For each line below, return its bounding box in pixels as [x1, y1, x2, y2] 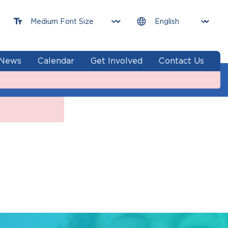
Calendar [38, 56, 74, 66]
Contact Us [159, 56, 204, 66]
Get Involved [91, 56, 142, 66]
